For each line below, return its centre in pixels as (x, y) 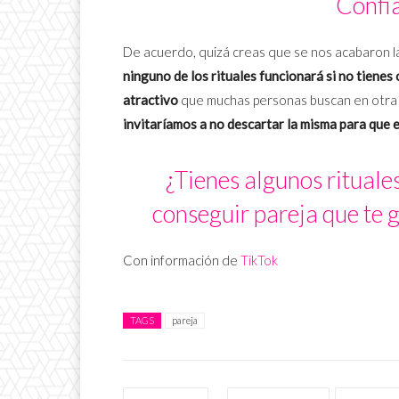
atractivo (151, 100)
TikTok (259, 261)
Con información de (182, 261)
